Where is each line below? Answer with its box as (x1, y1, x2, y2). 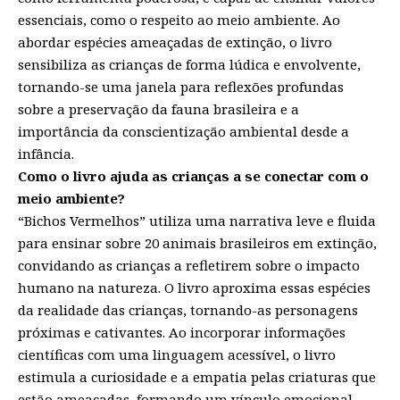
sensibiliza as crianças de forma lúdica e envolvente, (18, 55, 361, 74)
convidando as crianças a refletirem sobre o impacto (18, 256, 360, 275)
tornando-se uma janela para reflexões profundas (18, 78, 344, 96)
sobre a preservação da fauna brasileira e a (18, 100, 299, 119)
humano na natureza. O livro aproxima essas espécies (18, 279, 371, 297)
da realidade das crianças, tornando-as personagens (18, 301, 358, 320)
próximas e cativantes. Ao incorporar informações (18, 323, 346, 342)
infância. (18, 145, 74, 163)
